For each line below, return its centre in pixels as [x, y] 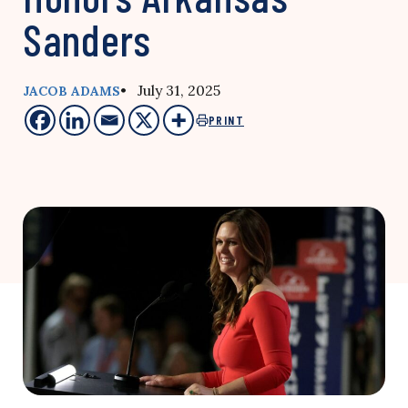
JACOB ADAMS [71, 91]
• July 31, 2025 [170, 90]
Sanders [87, 39]
